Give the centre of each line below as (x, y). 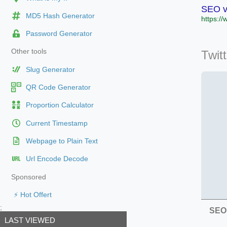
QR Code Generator (58, 88)
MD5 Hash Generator (60, 16)
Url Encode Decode (57, 159)
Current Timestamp (56, 123)
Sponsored (28, 177)
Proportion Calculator (60, 105)
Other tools (29, 52)
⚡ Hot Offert (32, 195)
